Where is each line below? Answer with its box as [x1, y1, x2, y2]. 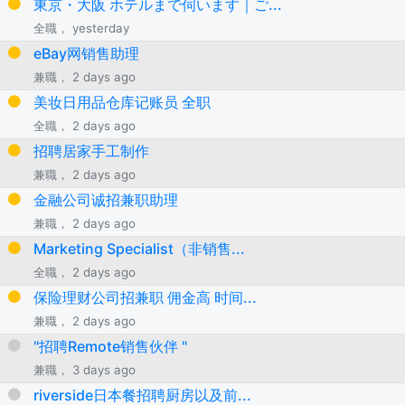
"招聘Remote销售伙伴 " [33, 336, 187, 355]
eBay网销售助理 [33, 43, 139, 62]
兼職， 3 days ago [33, 362, 136, 377]
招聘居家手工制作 [33, 141, 149, 160]
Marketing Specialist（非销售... [33, 239, 245, 258]
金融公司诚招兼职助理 [33, 190, 178, 209]
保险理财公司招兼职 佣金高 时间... [33, 287, 257, 306]
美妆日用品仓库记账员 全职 [33, 92, 211, 111]
